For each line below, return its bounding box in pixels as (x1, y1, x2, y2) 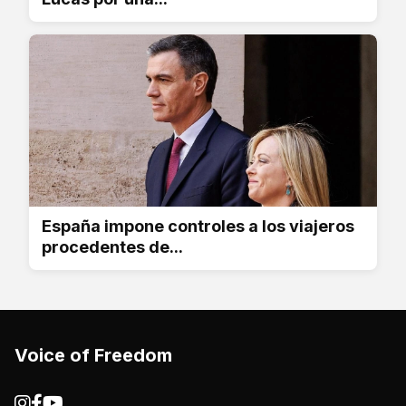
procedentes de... (42, 237, 183, 256)
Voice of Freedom (14, 343, 172, 366)
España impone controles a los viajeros (42, 216, 354, 236)
